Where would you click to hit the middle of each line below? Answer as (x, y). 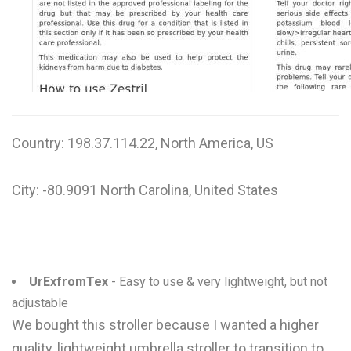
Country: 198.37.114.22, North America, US (143, 143)
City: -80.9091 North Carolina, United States (145, 190)
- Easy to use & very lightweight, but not (218, 282)
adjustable (40, 303)
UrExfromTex (69, 282)
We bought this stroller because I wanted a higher (165, 325)
